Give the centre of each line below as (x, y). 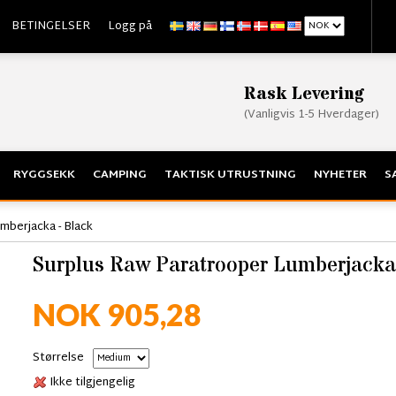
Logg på (130, 27)
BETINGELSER (51, 27)
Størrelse (58, 358)
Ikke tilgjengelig (92, 383)
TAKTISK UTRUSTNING (230, 175)
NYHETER (340, 175)
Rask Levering (305, 94)
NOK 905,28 (117, 315)
